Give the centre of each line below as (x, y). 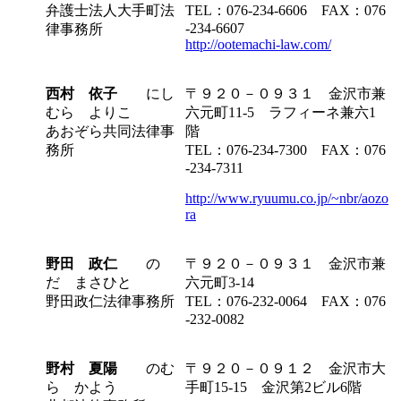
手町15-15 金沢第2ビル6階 (273, 387)
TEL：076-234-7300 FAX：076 (286, 149)
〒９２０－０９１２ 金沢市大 (286, 368)
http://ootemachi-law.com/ (258, 44)
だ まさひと (89, 282)
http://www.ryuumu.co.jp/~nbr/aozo (287, 198)
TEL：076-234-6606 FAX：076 (286, 10)
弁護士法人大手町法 (110, 10)
